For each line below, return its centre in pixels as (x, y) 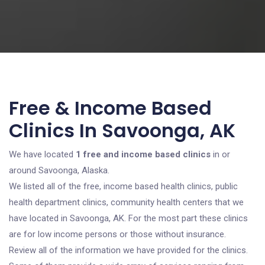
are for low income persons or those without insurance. (117, 234)
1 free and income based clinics (143, 154)
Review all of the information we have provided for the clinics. (128, 250)
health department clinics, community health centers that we (126, 202)
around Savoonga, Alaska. (59, 170)
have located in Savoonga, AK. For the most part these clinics (128, 218)
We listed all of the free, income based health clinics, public (123, 186)
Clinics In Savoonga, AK (122, 130)
